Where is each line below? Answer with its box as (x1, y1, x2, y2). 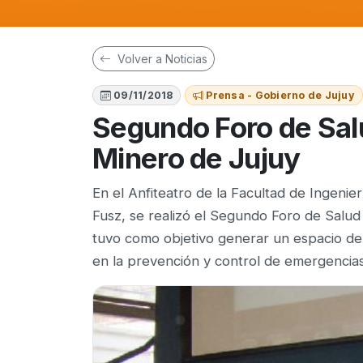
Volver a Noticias (114, 52, 207, 66)
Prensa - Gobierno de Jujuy (206, 89, 355, 102)
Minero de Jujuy (92, 141, 301, 176)
